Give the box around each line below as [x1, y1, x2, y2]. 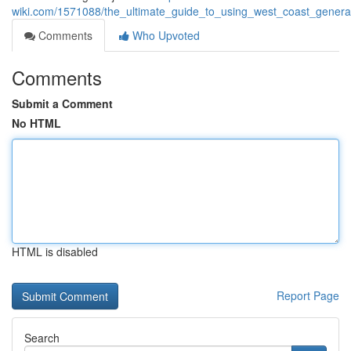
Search [24, 330, 60, 346]
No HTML [12, 115, 61, 131]
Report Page [277, 288, 339, 303]
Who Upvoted [129, 27, 200, 43]
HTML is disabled [12, 244, 98, 259]
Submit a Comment [12, 96, 113, 111]
